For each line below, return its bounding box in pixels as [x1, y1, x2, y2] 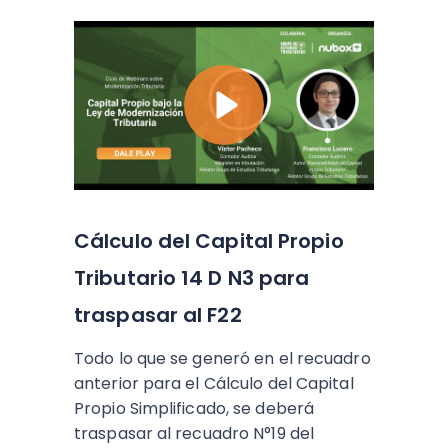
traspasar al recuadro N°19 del [74, 421, 315, 445]
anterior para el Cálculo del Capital [74, 371, 354, 395]
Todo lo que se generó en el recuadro [74, 346, 371, 370]
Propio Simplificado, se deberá [74, 396, 315, 420]
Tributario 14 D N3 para [74, 263, 310, 292]
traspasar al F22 [74, 300, 242, 329]
